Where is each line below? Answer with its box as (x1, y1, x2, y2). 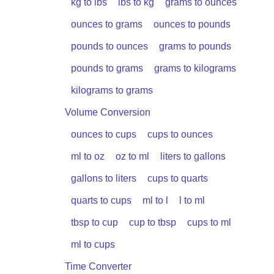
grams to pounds (159, 41, 231, 51)
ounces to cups (71, 129, 136, 139)
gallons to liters (71, 173, 136, 183)
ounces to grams (71, 19, 143, 29)
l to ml (179, 195, 205, 206)
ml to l (143, 195, 168, 206)
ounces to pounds (154, 19, 231, 29)
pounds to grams (71, 63, 143, 73)
